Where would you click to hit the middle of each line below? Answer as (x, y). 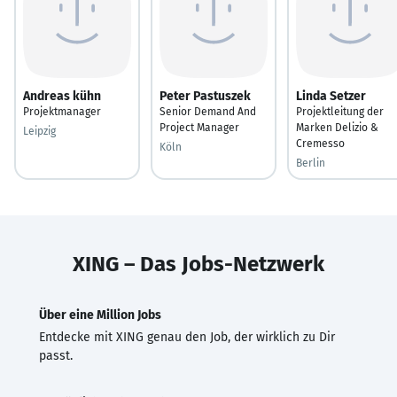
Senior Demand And (208, 111)
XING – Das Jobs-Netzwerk (198, 264)
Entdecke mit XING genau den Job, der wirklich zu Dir (187, 337)
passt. (56, 355)
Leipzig (39, 131)
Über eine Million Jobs (100, 315)
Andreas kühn (62, 96)
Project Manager (199, 127)
